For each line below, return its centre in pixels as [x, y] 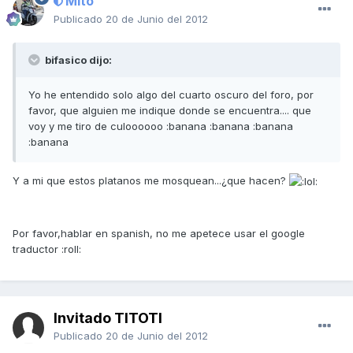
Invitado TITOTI [108, 318]
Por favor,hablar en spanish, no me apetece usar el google [159, 234]
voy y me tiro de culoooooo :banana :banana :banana [161, 126]
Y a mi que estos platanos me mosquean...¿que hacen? [151, 180]
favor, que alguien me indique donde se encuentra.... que [170, 110]
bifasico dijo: [77, 59]
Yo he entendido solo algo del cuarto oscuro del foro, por [171, 94]
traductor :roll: [47, 249]
